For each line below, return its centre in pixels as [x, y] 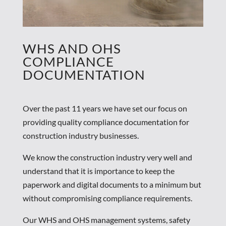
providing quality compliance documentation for [106, 122]
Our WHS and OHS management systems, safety [106, 219]
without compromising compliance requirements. [107, 198]
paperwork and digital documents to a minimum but [112, 184]
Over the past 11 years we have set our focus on [105, 108]
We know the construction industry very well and [107, 157]
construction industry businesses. [80, 135]
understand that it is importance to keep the [98, 171]
